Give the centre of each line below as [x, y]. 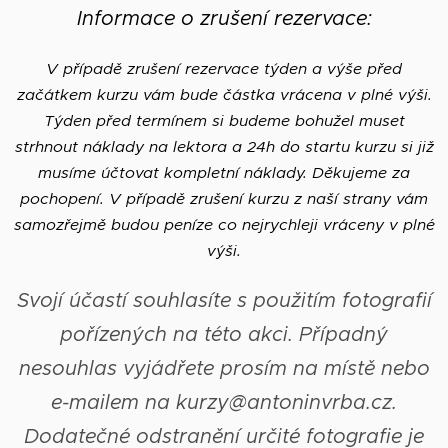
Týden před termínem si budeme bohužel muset [224, 120]
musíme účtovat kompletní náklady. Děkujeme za [224, 172]
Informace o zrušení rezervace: [224, 18]
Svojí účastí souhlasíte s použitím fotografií [224, 300]
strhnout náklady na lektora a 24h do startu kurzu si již [224, 146]
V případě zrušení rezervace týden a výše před [224, 68]
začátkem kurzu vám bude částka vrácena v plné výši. [224, 94]
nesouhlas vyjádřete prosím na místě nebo [224, 368]
